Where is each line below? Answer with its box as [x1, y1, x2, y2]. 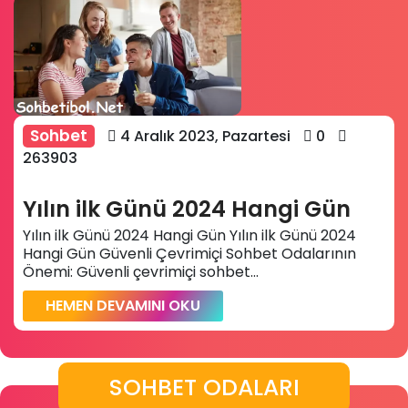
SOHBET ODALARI [108, 372, 300, 403]
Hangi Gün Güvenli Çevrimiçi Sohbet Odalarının [23, 243, 356, 264]
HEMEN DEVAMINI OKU [46, 295, 200, 316]
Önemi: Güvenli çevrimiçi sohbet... [23, 261, 259, 282]
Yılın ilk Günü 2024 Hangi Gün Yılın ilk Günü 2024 [23, 225, 356, 246]
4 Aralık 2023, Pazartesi [117, 126, 291, 147]
